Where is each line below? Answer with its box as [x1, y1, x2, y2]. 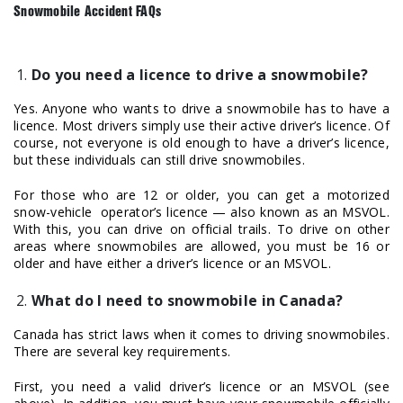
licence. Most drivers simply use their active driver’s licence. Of [13, 117, 390, 135]
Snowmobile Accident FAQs [13, 6, 162, 20]
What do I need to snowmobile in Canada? [31, 291, 344, 311]
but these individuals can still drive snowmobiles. [13, 151, 309, 169]
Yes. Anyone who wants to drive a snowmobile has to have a [13, 100, 390, 118]
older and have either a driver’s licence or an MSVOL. [13, 255, 331, 273]
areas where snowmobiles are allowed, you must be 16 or [13, 237, 390, 255]
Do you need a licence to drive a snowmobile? [31, 65, 369, 85]
